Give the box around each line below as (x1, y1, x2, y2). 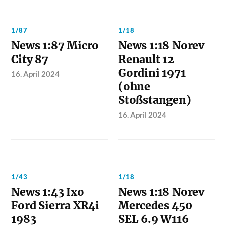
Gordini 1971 (118, 66, 186, 80)
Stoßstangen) (118, 93, 191, 107)
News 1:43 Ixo (11, 185, 84, 199)
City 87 (11, 52, 48, 66)
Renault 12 (118, 52, 174, 66)
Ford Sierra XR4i (11, 198, 100, 212)
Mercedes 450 (118, 198, 192, 212)
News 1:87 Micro (11, 38, 99, 52)
